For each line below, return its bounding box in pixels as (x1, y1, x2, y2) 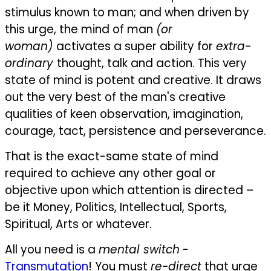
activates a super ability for (56, 38, 216, 54)
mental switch (99, 241, 180, 258)
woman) (5, 38, 56, 54)
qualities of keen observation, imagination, (5, 105, 243, 122)
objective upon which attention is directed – (5, 181, 253, 198)
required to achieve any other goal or (5, 165, 216, 181)
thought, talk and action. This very (57, 54, 247, 71)
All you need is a (5, 241, 99, 258)
